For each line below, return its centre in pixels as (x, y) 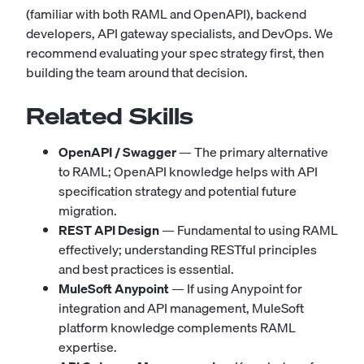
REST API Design (109, 230)
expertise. (88, 347)
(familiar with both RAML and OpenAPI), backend (166, 14)
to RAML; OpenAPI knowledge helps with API (188, 171)
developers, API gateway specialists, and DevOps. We (180, 33)
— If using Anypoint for (236, 288)
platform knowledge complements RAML (177, 327)
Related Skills (110, 116)
